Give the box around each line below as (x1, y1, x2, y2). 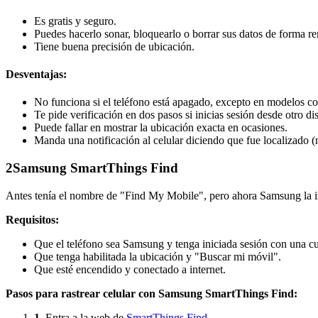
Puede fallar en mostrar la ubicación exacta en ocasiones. (34, 121, 287, 134)
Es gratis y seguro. (34, 14, 116, 27)
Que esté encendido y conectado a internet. (34, 263, 226, 275)
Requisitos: (6, 213, 59, 226)
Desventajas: (6, 68, 67, 81)
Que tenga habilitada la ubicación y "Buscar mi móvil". (34, 250, 281, 263)
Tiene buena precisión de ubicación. (34, 40, 194, 53)
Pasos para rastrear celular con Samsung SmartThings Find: (6, 287, 297, 300)
